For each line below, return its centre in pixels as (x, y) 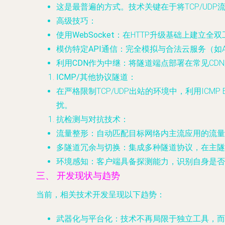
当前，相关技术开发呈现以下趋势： (100, 195)
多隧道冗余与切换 (88, 147)
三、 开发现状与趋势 (78, 176)
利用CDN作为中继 (88, 63)
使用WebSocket (85, 35)
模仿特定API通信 (87, 49)
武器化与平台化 (84, 219)
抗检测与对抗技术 (88, 119)
